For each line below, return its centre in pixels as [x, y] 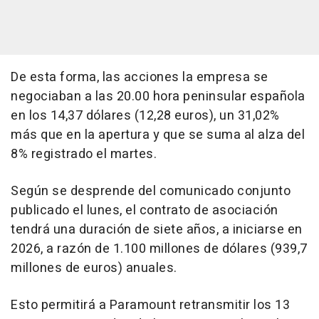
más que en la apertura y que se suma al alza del [158, 135]
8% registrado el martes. [84, 155]
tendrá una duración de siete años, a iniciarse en [157, 230]
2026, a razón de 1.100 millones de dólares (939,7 [159, 249]
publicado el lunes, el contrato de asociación [145, 211]
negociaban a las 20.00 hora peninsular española [158, 97]
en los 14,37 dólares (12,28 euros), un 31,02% [145, 116]
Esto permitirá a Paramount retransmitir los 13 [150, 305]
